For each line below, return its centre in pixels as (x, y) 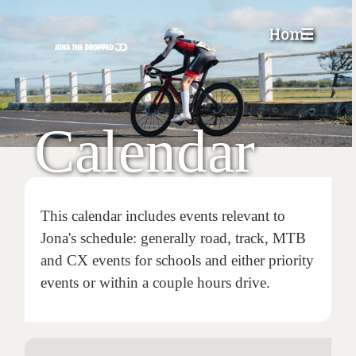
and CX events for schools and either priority (177, 260)
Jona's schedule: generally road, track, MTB (173, 238)
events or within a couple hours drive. (157, 282)
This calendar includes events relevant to (163, 215)
